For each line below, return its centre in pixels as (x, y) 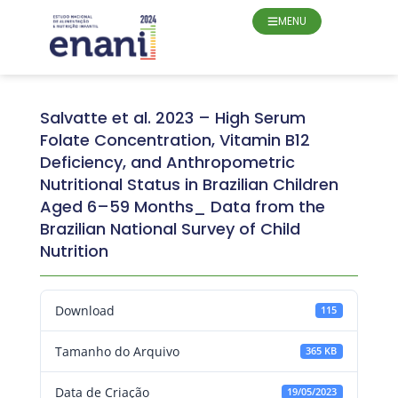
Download (84, 310)
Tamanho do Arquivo (117, 351)
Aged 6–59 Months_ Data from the (182, 206)
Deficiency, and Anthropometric (167, 162)
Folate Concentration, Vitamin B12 (175, 139)
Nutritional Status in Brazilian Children (189, 184)
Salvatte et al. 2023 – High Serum (172, 117)
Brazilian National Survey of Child (170, 228)
